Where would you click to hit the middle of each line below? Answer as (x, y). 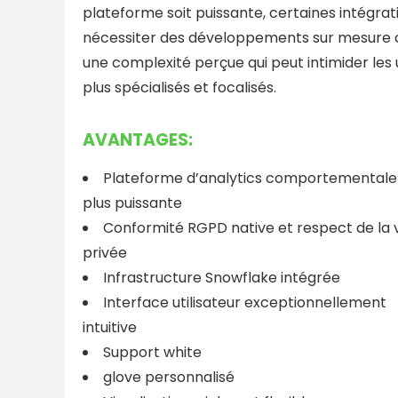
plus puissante (132, 203)
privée (105, 252)
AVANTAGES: (138, 139)
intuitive (110, 327)
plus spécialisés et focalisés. (179, 87)
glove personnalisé (169, 377)
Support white (152, 352)
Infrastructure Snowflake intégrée (222, 277)
